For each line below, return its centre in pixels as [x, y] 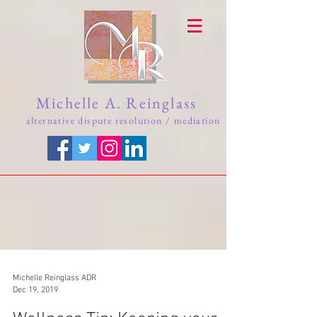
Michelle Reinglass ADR [54, 278]
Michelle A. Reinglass [123, 103]
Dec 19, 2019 [35, 290]
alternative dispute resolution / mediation [123, 120]
